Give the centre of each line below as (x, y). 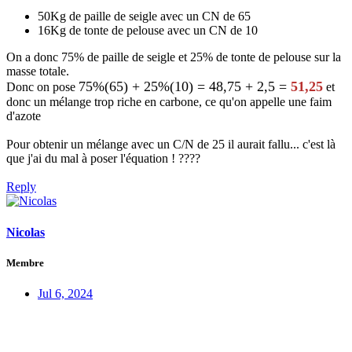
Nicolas (26, 232)
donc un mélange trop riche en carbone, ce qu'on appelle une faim (169, 102)
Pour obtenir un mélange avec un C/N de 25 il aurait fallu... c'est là (171, 145)
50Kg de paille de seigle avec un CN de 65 (144, 16)
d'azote (24, 116)
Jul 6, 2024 (65, 293)
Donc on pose (42, 87)
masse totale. (38, 71)
